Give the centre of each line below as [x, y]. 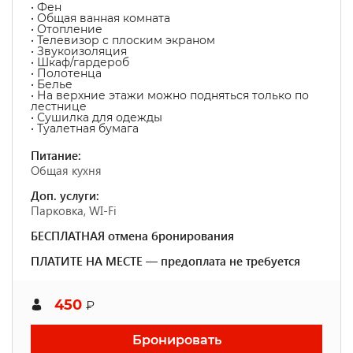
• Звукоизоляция [79, 51]
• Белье [52, 84]
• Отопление [67, 29]
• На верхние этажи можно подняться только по [170, 95]
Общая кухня [66, 170]
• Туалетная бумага [85, 128]
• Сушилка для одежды [97, 117]
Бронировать [176, 340]
